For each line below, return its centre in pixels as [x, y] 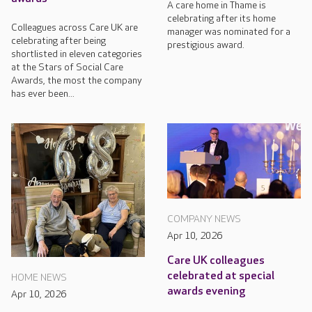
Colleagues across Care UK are [75, 27]
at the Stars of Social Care [67, 67]
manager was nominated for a [229, 31]
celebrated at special [221, 276]
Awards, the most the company [77, 80]
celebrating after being [58, 40]
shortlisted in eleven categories [77, 54]
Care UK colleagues [216, 260]
